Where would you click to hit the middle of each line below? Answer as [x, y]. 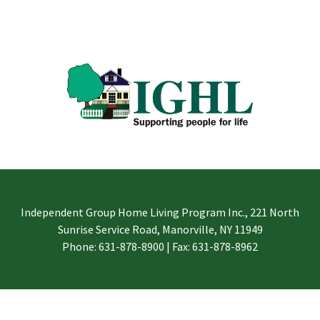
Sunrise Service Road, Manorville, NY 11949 [160, 229]
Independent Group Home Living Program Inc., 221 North [160, 212]
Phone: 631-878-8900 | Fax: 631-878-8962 [160, 246]
